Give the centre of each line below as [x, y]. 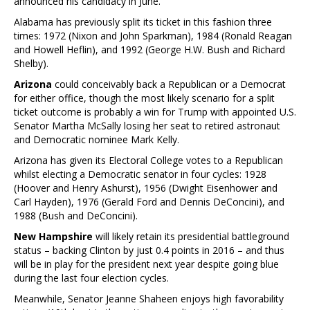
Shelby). [31, 63]
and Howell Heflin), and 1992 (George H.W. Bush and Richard [149, 49]
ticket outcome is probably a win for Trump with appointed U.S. [155, 111]
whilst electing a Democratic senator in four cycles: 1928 [140, 174]
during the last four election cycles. [91, 277]
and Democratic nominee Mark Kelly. [97, 139]
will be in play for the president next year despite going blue [146, 264]
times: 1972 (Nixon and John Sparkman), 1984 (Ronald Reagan [153, 35]
